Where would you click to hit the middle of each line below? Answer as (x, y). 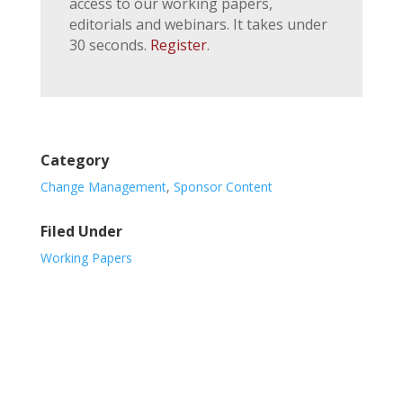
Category (74, 160)
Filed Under (81, 231)
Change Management (103, 186)
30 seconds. (109, 45)
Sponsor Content (223, 186)
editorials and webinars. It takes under (198, 24)
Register (178, 45)
